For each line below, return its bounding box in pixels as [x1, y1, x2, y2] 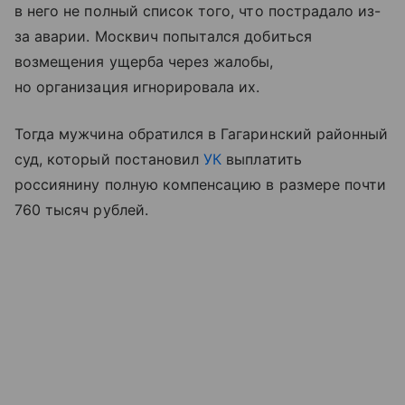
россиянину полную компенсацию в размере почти [14, 175, 387, 194]
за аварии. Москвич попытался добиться [14, 27, 312, 46]
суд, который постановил [14, 150, 204, 169]
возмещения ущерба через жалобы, [14, 52, 274, 71]
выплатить [221, 150, 302, 169]
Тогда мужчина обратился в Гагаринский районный [14, 125, 389, 144]
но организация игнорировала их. [14, 78, 260, 97]
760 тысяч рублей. [14, 201, 148, 220]
